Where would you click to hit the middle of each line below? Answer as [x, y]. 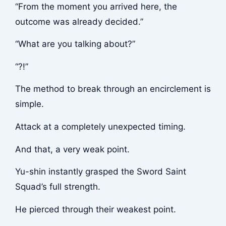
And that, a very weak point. [72, 149]
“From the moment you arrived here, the [96, 6]
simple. [29, 104]
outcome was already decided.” [79, 21]
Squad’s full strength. [58, 187]
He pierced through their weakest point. [95, 209]
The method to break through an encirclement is [113, 89]
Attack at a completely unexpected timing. [100, 127]
